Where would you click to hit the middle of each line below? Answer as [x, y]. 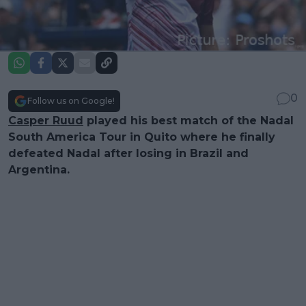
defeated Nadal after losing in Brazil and [128, 153]
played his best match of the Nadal [189, 120]
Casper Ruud [46, 120]
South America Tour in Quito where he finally [142, 137]
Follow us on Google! [71, 100]
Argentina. [39, 169]
